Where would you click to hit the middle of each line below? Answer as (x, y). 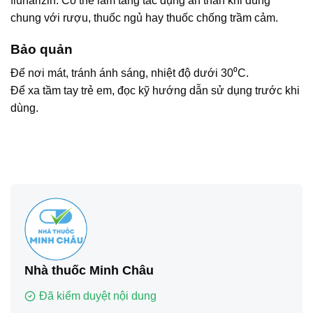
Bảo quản (42, 49)
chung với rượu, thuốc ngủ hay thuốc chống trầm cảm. (144, 17)
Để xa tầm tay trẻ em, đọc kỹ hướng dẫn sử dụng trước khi (155, 91)
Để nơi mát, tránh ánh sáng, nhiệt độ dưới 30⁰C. (130, 73)
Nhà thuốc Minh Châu (89, 271)
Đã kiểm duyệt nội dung (98, 296)
